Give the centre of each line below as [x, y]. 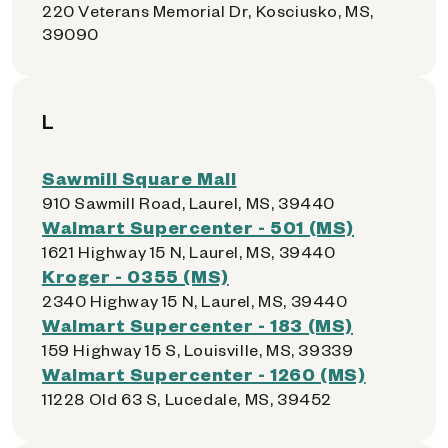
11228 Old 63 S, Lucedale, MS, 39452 [187, 398]
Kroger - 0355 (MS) [135, 275]
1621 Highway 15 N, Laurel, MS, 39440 [189, 251]
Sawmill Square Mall [139, 177]
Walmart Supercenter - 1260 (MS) [204, 373]
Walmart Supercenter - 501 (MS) [198, 226]
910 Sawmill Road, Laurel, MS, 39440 [188, 202]
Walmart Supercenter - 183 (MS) [197, 324]
